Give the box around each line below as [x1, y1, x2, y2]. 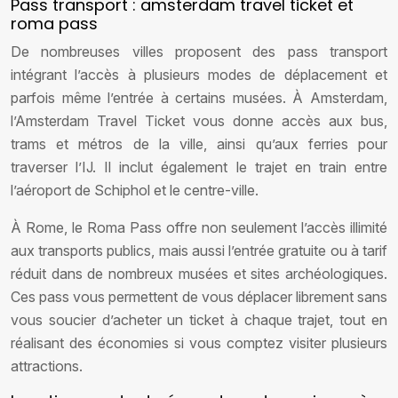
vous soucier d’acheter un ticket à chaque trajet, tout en [11, 311, 387, 329]
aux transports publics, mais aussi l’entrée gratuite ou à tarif [11, 242, 387, 259]
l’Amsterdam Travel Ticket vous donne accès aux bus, [11, 112, 387, 130]
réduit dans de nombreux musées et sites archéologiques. [11, 265, 387, 283]
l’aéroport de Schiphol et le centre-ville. [11, 181, 259, 199]
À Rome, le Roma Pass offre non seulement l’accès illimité [11, 219, 387, 236]
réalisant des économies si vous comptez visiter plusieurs [11, 334, 387, 352]
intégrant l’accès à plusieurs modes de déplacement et [11, 66, 387, 84]
